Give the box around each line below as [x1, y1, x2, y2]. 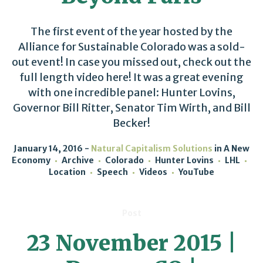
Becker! [113, 116, 150, 130]
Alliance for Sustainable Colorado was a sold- [18, 40, 245, 53]
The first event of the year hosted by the [31, 25, 232, 38]
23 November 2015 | [26, 230, 237, 257]
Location [49, 167, 86, 177]
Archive [62, 155, 94, 166]
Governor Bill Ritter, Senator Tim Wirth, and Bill [12, 101, 251, 114]
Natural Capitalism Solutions [91, 143, 213, 154]
